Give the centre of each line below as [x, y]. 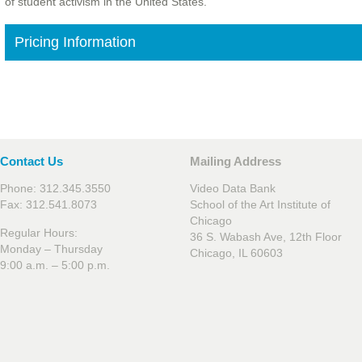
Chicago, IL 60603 [236, 253]
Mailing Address [236, 162]
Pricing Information [75, 42]
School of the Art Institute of [260, 205]
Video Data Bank [233, 189]
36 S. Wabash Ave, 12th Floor [266, 237]
